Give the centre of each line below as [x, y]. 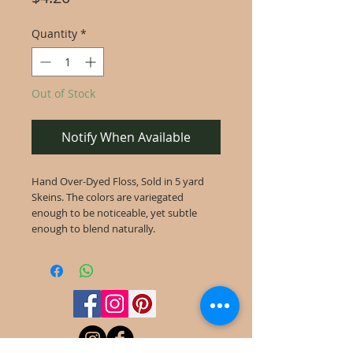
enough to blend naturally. [95, 229]
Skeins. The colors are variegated [108, 197]
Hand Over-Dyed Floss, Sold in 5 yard [118, 181]
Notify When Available [126, 137]
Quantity [54, 33]
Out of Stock [63, 93]
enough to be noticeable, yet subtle [114, 213]
